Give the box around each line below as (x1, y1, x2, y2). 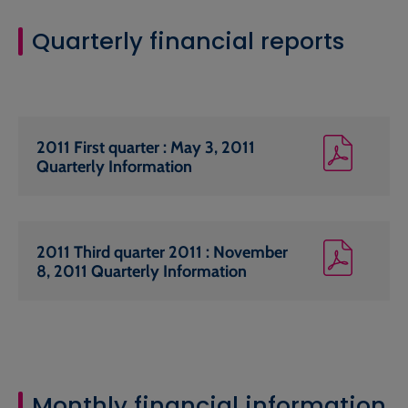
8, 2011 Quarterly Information (36, 260, 247, 281)
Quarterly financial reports (32, 25, 345, 58)
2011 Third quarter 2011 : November (36, 240, 288, 262)
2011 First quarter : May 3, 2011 (36, 136, 255, 158)
